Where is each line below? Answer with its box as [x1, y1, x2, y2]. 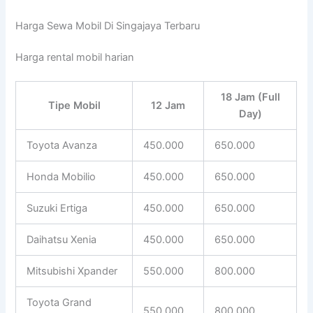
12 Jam [151, 99, 186, 112]
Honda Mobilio [27, 170, 96, 184]
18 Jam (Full [220, 91, 280, 104]
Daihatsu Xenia [27, 233, 97, 247]
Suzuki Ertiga [27, 202, 88, 215]
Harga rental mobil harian [15, 51, 135, 64]
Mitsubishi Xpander [27, 265, 118, 278]
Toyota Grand [27, 296, 92, 310]
